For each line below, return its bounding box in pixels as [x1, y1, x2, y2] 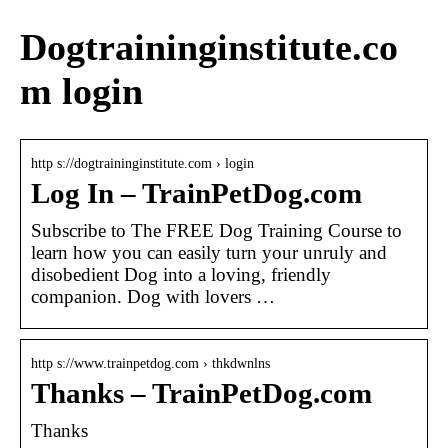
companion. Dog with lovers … [31, 285, 275, 307]
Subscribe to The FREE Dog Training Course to [31, 219, 402, 241]
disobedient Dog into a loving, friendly [31, 263, 331, 285]
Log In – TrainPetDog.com [31, 177, 362, 209]
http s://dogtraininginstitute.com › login [31, 155, 254, 171]
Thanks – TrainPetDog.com [31, 377, 372, 409]
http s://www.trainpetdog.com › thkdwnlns [31, 355, 270, 371]
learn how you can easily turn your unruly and [31, 241, 387, 263]
